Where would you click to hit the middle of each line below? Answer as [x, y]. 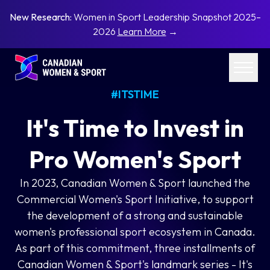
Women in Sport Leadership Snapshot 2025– [167, 17]
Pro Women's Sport [135, 159]
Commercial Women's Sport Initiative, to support [135, 199]
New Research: [41, 17]
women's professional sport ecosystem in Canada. [135, 232]
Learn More [142, 31]
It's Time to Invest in [135, 128]
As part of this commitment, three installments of [135, 248]
